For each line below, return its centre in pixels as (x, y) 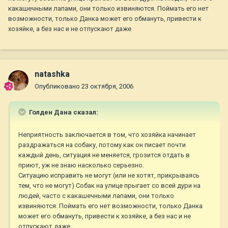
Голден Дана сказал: (63, 112)
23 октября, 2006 (107, 87)
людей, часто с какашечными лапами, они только (96, 196)
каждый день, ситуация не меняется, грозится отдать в (104, 155)
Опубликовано (58, 87)
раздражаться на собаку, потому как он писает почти (102, 145)
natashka (52, 74)
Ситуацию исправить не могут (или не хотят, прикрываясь (109, 176)
